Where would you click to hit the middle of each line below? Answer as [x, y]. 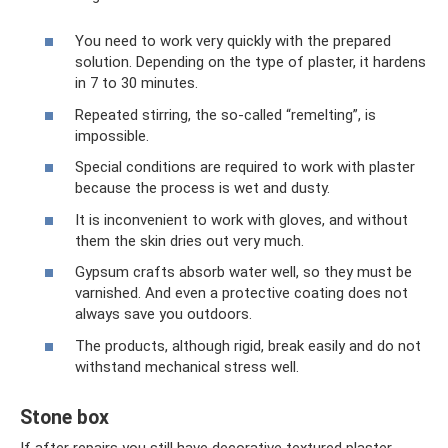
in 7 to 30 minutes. [136, 83]
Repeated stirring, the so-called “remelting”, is [225, 114]
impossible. [112, 135]
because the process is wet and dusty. [202, 188]
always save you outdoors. [163, 314]
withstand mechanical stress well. [187, 366]
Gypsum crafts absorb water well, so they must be [243, 272]
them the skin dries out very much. [189, 240]
